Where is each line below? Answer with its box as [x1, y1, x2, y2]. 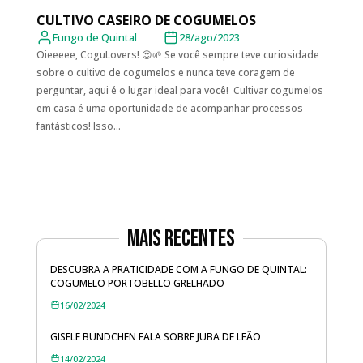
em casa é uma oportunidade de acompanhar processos [36, 100, 303, 115]
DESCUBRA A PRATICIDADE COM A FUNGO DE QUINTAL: [49, 262, 307, 276]
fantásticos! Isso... [36, 118, 121, 133]
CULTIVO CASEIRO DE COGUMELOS [36, 11, 259, 29]
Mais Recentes [127, 224, 236, 252]
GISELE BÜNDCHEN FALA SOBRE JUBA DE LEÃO [49, 329, 261, 344]
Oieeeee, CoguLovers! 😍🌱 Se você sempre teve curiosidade [36, 47, 319, 62]
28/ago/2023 [178, 29, 240, 45]
